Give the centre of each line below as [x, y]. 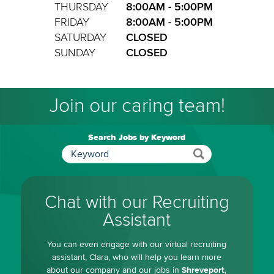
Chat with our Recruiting [137, 202]
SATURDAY [81, 37]
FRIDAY [72, 22]
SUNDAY [75, 53]
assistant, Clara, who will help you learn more [137, 257]
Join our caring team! [137, 106]
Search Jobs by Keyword [137, 137]
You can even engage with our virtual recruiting [137, 245]
